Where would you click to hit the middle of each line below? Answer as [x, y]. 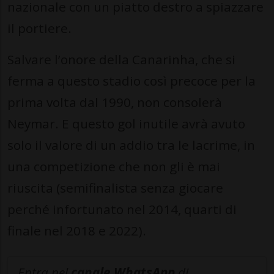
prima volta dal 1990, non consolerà [115, 102]
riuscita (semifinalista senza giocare [115, 188]
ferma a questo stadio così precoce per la [131, 81]
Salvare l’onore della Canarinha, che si [121, 60]
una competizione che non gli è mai [114, 167]
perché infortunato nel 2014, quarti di [122, 209]
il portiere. [39, 28]
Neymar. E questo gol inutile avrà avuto [126, 124]
